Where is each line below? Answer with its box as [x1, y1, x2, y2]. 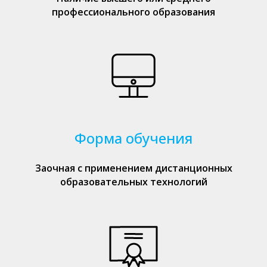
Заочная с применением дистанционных [35, 162, 232, 175]
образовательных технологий [60, 175, 207, 188]
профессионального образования [52, 5, 215, 18]
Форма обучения [74, 128, 193, 148]
